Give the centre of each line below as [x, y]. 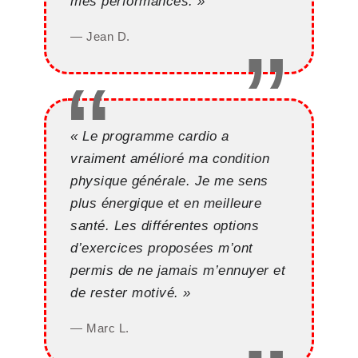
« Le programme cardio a [150, 136]
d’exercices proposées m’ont [162, 248]
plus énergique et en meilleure [166, 203]
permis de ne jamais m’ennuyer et [178, 270]
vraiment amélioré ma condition [170, 159]
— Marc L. [100, 328]
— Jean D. [100, 37]
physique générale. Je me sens [169, 181]
